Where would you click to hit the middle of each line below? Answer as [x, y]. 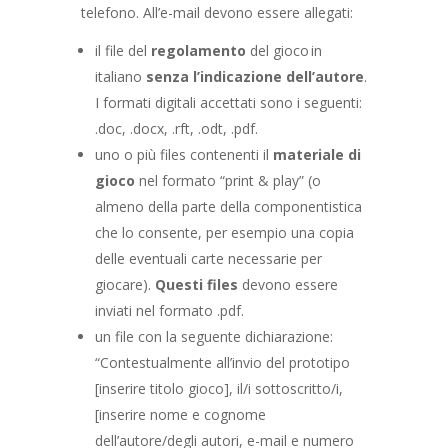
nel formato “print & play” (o [227, 180]
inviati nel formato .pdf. [169, 310]
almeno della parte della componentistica [228, 206]
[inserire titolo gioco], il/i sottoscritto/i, [218, 388]
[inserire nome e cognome [180, 414]
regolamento [198, 50]
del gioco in [283, 50]
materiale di [316, 154]
